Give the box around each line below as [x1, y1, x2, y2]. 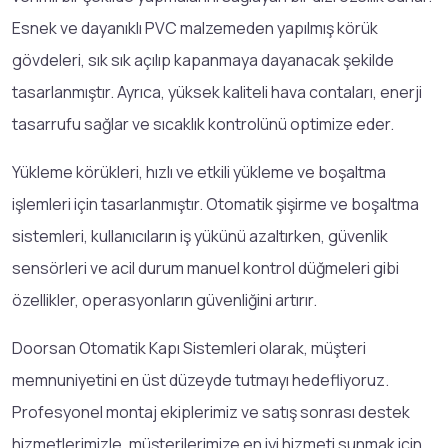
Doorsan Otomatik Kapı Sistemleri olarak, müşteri [12, 336, 366, 359]
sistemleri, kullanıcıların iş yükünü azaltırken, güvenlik [12, 224, 388, 247]
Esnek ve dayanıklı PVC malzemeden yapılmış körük [12, 16, 378, 39]
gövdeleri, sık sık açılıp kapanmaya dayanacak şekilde [12, 48, 394, 71]
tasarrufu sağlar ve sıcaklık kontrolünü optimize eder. [12, 112, 394, 135]
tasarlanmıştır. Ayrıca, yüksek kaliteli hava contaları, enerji [12, 80, 422, 103]
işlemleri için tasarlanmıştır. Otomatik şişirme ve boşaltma [12, 192, 419, 215]
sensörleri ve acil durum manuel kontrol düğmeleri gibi [12, 256, 399, 279]
